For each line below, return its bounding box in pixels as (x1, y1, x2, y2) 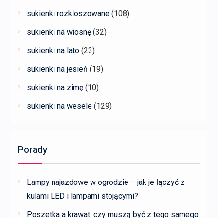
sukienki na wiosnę (26, 27, 91, 36)
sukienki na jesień (26, 64, 88, 73)
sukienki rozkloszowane (26, 8, 109, 18)
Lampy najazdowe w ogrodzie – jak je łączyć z (26, 177, 185, 187)
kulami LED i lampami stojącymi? (26, 191, 138, 200)
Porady (18, 143, 47, 157)
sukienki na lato (26, 45, 79, 55)
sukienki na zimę (26, 82, 83, 92)
